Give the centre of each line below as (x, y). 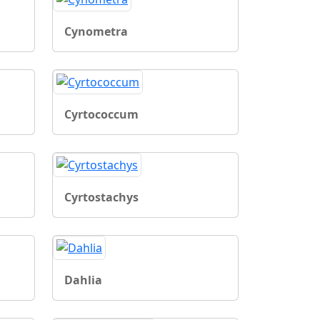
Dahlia (83, 280)
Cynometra (96, 31)
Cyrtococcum (101, 114)
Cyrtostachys (101, 197)
